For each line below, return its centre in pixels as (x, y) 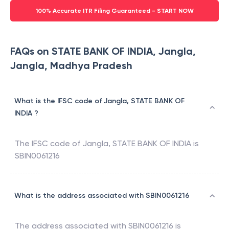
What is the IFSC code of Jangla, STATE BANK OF (99, 101)
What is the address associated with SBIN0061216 (102, 196)
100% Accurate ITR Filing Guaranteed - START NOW (114, 11)
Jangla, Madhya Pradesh (71, 66)
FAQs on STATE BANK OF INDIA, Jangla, (103, 51)
